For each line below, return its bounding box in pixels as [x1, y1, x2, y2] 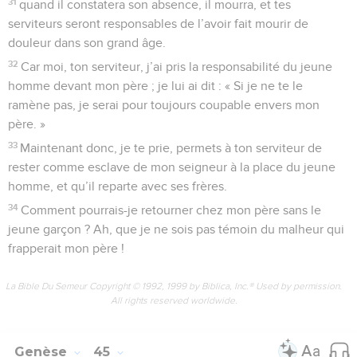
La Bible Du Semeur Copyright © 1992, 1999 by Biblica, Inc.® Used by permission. [6, 280, 342, 292]
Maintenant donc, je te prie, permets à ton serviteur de [20, 141, 323, 155]
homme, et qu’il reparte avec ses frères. [8, 179, 227, 193]
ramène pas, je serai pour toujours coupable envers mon [8, 98, 320, 112]
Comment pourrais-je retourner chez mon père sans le [21, 203, 322, 217]
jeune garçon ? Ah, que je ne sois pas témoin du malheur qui [8, 222, 344, 236]
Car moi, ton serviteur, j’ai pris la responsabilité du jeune [21, 60, 333, 73]
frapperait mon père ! [8, 241, 124, 255]
